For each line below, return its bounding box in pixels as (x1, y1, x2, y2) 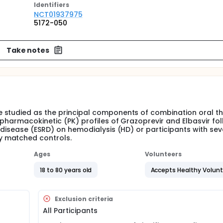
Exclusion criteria (55, 194, 113, 203)
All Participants (43, 206, 98, 216)
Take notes (6, 45, 50, 55)
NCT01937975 (34, 9, 83, 19)
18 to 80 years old (40, 165, 92, 174)
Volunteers (144, 150, 182, 158)
